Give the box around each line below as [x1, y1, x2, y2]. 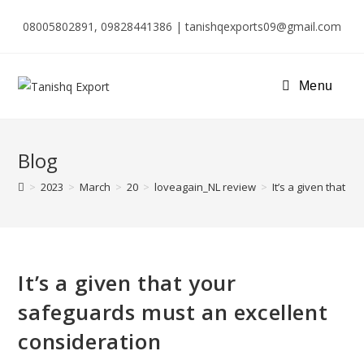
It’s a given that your [18, 268, 236, 297]
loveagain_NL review [154, 180, 257, 194]
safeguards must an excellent [18, 297, 328, 327]
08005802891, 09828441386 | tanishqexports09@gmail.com [23, 19, 341, 34]
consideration [18, 327, 162, 356]
